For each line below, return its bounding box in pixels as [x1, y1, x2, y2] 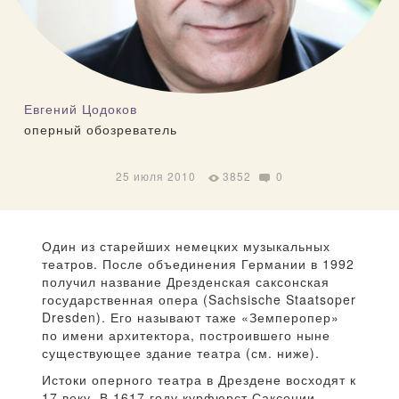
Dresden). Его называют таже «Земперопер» [42, 308, 339, 327]
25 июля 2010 [116, 168, 196, 184]
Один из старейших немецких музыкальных [42, 237, 330, 256]
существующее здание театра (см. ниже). [42, 344, 320, 362]
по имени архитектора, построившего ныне [42, 326, 330, 345]
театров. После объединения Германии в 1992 [42, 255, 354, 273]
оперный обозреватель [24, 119, 177, 138]
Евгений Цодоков [24, 99, 137, 118]
